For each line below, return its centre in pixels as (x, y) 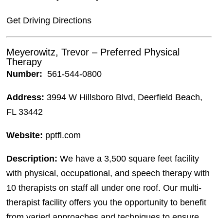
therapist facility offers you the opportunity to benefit (107, 202)
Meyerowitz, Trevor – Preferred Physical (93, 52)
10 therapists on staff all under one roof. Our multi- (104, 188)
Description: (32, 158)
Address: (27, 97)
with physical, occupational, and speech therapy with (108, 173)
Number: (26, 74)
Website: (25, 135)
